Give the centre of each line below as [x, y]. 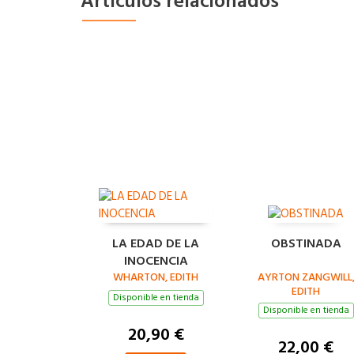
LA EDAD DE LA [156, 243]
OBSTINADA [306, 243]
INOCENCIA [156, 260]
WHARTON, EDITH [156, 277]
